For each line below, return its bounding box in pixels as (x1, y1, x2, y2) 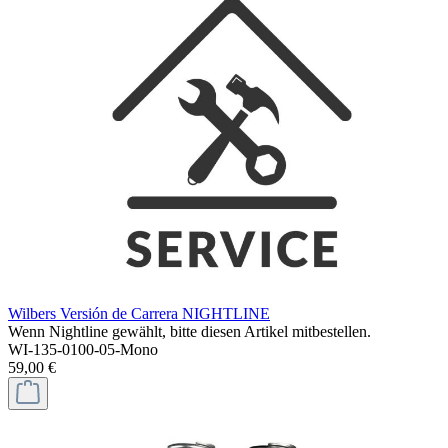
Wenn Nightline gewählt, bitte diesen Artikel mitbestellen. (8, 323, 371, 340)
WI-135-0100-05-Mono (8, 341, 158, 358)
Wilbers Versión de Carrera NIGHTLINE (8, 305, 270, 322)
